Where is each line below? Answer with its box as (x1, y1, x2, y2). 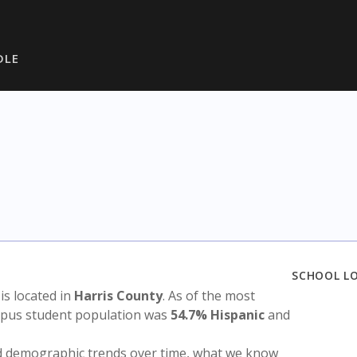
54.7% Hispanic (171, 306, 265, 324)
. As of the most (163, 287, 255, 304)
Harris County (74, 287, 163, 304)
